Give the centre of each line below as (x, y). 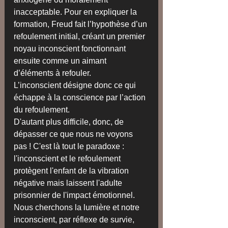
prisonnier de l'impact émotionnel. (75, 195)
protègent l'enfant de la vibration (72, 171)
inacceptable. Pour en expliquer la (76, 12)
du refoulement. (43, 110)
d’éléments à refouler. (52, 73)
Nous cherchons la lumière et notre (78, 208)
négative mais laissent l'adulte (69, 183)
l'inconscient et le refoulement (68, 159)
